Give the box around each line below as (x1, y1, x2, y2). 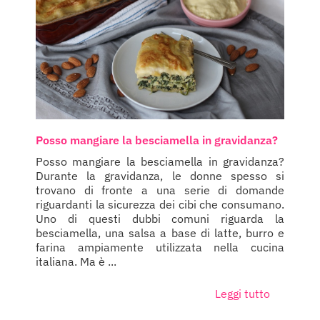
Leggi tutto (215, 286, 270, 301)
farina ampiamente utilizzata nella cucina (36, 239, 284, 254)
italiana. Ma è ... (36, 254, 116, 269)
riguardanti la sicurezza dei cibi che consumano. (36, 196, 284, 211)
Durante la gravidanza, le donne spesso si (36, 168, 284, 183)
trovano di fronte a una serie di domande (36, 182, 284, 197)
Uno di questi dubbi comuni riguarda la (36, 211, 284, 226)
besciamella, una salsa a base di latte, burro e (36, 225, 284, 240)
